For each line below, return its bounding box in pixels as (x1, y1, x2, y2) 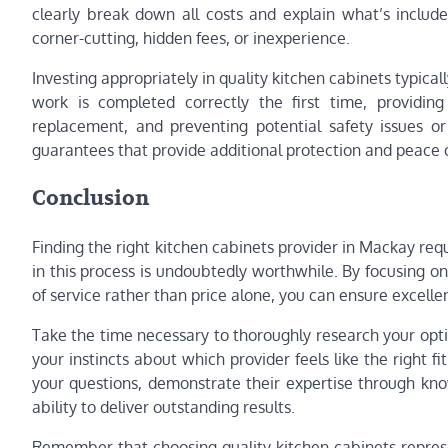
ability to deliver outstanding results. (32, 396, 295, 417)
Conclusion (32, 185, 149, 213)
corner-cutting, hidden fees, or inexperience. (32, 28, 350, 49)
